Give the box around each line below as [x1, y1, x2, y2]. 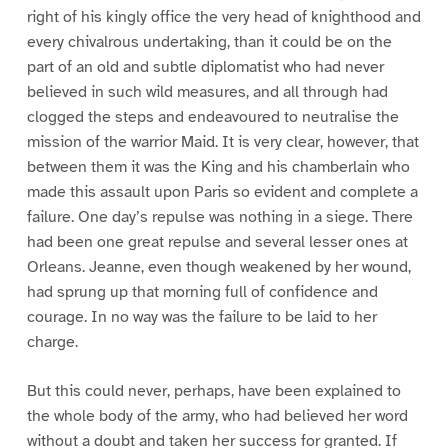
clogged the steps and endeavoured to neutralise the [26, 107, 399, 128]
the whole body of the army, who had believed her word [26, 406, 408, 427]
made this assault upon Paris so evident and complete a [26, 182, 418, 203]
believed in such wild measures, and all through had [26, 82, 388, 103]
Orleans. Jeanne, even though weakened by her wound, [26, 257, 411, 278]
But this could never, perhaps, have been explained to [26, 381, 401, 402]
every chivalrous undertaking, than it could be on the [26, 32, 392, 53]
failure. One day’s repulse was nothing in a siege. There [26, 207, 413, 228]
